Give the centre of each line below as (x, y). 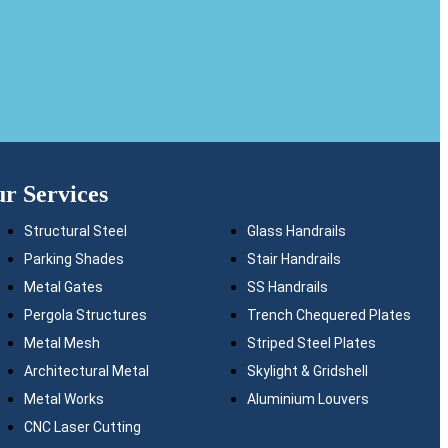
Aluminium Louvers (307, 398)
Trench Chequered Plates (328, 314)
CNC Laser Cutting (82, 426)
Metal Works (63, 398)
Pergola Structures (85, 314)
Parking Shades (73, 258)
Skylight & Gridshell (307, 370)
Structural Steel (75, 230)
